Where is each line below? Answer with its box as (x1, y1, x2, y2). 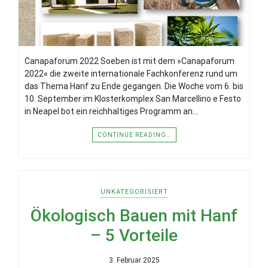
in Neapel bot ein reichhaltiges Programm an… (25, 106, 198, 117)
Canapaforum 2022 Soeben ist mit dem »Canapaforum (25, 56, 234, 66)
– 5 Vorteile (90, 226, 178, 246)
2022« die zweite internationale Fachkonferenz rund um (25, 69, 237, 79)
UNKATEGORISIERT (100, 188, 168, 196)
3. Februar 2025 (108, 256, 160, 265)
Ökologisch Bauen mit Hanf (31, 206, 237, 226)
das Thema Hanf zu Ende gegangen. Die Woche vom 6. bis (25, 81, 243, 92)
